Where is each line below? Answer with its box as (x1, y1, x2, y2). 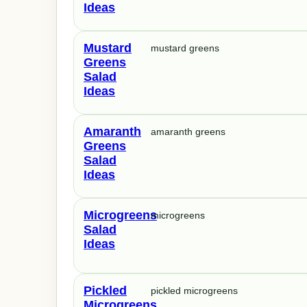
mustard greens (151, 42, 219, 53)
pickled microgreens (151, 285, 238, 296)
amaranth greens (151, 126, 225, 137)
